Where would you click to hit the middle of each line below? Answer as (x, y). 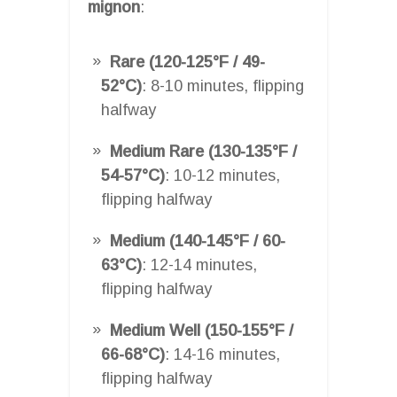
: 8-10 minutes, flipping (223, 86)
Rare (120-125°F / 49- (187, 62)
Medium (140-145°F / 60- (198, 241)
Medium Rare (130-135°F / (203, 151)
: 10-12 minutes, (222, 175)
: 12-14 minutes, (199, 265)
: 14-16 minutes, (222, 354)
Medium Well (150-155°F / (202, 330)
